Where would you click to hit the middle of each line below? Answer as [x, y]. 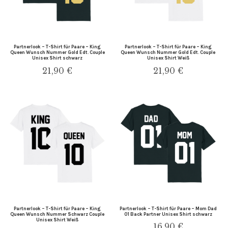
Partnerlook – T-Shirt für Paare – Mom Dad [168, 208]
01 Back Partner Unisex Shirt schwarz [168, 214]
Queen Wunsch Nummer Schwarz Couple [58, 214]
